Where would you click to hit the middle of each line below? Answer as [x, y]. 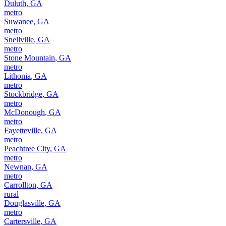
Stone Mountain [30, 58]
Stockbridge [23, 94]
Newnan [18, 166]
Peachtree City [27, 148]
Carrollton [20, 185]
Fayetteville [22, 130]
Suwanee [19, 21]
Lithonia [17, 76]
